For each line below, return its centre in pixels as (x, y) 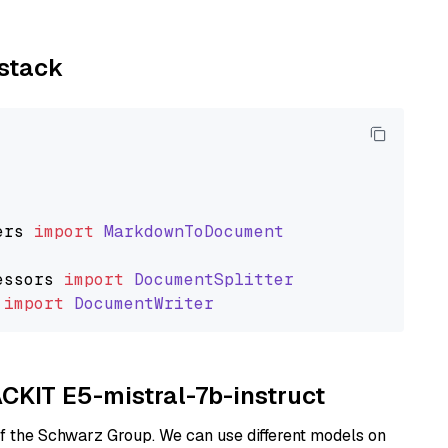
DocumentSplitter (214, 279)
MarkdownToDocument (194, 231)
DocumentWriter (144, 303)
